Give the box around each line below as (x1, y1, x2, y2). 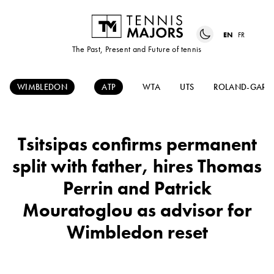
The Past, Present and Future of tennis (72, 43, 202, 55)
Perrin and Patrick (62, 177, 212, 201)
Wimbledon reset (66, 221, 208, 245)
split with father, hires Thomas (12, 155, 262, 179)
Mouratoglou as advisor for (22, 199, 252, 223)
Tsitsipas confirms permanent (17, 133, 257, 157)
